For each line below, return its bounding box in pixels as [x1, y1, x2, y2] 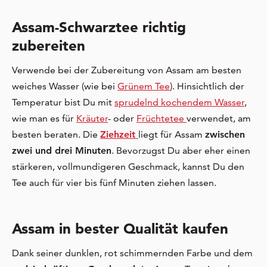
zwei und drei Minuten [12, 145, 111, 157]
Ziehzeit [100, 129, 138, 141]
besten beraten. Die [12, 129, 100, 141]
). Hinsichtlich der [170, 80, 244, 92]
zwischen [205, 129, 245, 141]
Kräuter [76, 113, 108, 125]
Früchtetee [136, 113, 187, 125]
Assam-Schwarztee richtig [12, 18, 186, 36]
